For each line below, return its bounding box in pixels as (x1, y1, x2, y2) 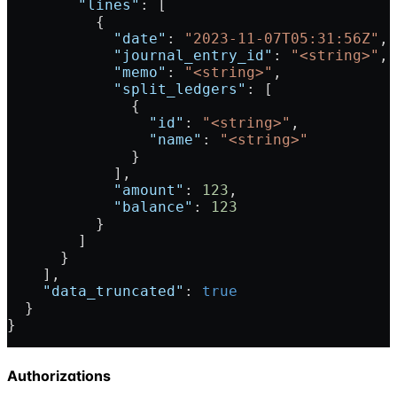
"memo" (7, 64, 167, 82)
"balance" (7, 198, 193, 216)
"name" (7, 131, 202, 149)
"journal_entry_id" (7, 47, 273, 65)
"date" (7, 30, 167, 48)
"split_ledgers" (7, 81, 246, 98)
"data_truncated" (7, 283, 184, 300)
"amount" (7, 182, 184, 199)
